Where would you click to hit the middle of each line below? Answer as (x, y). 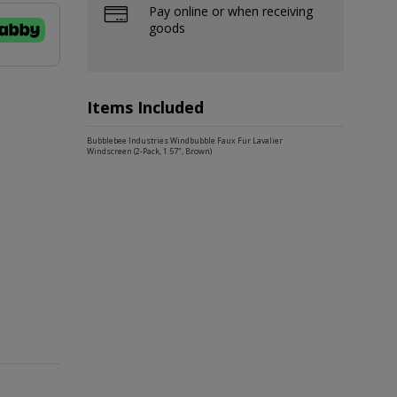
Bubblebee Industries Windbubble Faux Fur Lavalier (185, 140)
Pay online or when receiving (231, 11)
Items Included (145, 107)
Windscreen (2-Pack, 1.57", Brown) (149, 151)
